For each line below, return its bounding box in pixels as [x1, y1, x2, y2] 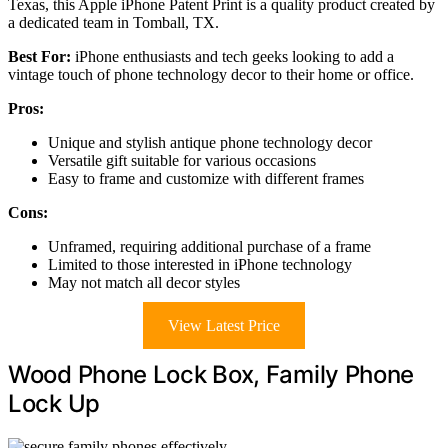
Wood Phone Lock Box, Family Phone [8, 359, 415, 389]
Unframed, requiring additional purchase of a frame [48, 237, 371, 255]
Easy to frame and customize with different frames [48, 169, 364, 187]
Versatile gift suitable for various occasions [48, 151, 316, 169]
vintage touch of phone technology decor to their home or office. [8, 65, 414, 83]
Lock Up [8, 388, 100, 418]
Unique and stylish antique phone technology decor [48, 133, 372, 151]
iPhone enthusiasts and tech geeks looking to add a [71, 47, 394, 65]
